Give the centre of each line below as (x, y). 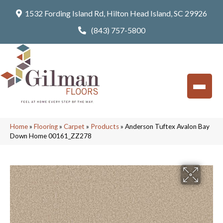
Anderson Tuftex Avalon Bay (167, 126)
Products (105, 126)
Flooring (46, 126)
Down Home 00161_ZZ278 (51, 136)
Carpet (74, 126)
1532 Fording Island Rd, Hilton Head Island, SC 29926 (116, 13)
